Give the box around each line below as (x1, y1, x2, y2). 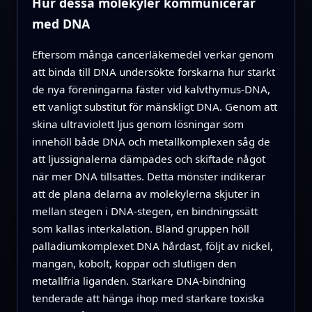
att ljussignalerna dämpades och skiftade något (31, 152, 265, 166)
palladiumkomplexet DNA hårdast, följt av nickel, (31, 239, 273, 253)
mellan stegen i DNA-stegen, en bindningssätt (31, 204, 258, 219)
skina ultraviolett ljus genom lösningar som (31, 117, 244, 132)
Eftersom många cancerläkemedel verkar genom (31, 47, 274, 62)
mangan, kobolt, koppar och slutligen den (31, 256, 236, 271)
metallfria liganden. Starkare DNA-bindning (31, 274, 246, 288)
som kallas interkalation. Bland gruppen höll (31, 221, 249, 236)
